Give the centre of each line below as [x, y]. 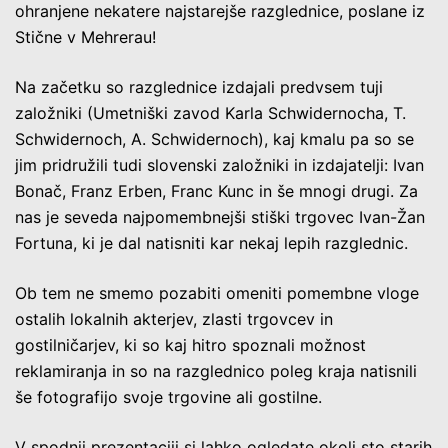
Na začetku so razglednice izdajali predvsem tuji [199, 86]
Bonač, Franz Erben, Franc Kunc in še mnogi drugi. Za [216, 190]
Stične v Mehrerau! [85, 36]
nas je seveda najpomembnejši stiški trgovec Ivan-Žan [220, 216]
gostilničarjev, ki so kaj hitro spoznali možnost [190, 344]
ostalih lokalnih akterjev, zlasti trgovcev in [174, 318]
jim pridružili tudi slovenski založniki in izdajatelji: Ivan [219, 164]
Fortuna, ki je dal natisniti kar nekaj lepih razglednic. [211, 242]
